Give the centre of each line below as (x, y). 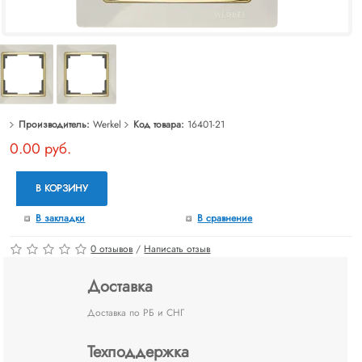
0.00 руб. (41, 148)
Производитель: (55, 124)
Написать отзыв (177, 248)
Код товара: (159, 124)
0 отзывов (112, 248)
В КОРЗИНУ (62, 188)
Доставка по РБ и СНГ (136, 312)
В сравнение (225, 219)
